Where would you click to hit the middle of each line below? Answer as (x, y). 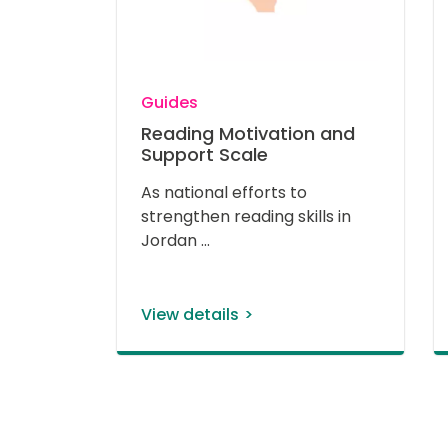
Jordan (171, 241)
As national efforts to (226, 193)
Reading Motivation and (248, 134)
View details (190, 315)
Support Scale (204, 155)
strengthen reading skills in (248, 217)
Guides (169, 103)
